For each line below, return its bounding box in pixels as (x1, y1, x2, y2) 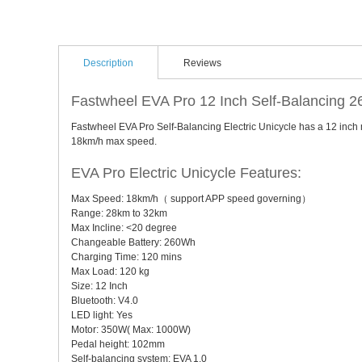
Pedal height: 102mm (71, 339, 165, 351)
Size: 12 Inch (71, 280, 128, 293)
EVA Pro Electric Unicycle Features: (71, 165, 301, 182)
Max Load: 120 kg (71, 266, 149, 278)
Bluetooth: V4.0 (71, 295, 138, 307)
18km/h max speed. (71, 136, 157, 148)
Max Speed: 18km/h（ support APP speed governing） (71, 193, 311, 205)
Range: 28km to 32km (71, 208, 167, 220)
